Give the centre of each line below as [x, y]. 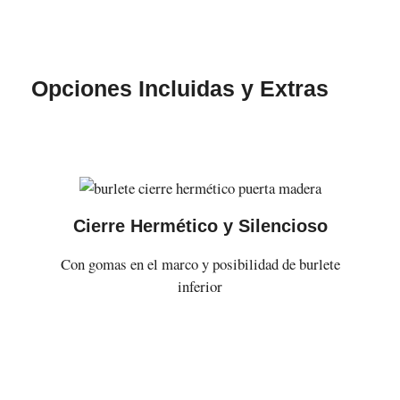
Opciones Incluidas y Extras [179, 88]
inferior [200, 287]
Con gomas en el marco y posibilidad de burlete [200, 264]
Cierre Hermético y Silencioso [200, 226]
